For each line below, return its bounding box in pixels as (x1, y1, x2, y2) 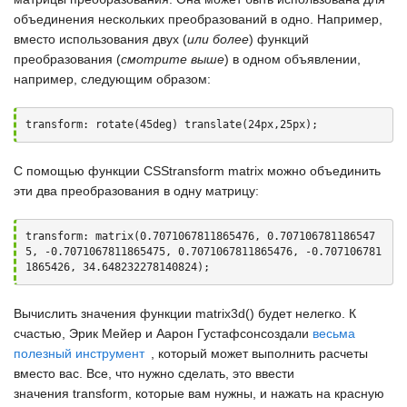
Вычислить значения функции (14, 306, 195, 321)
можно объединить (263, 164, 381, 178)
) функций (249, 32, 309, 46)
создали (261, 326, 313, 341)
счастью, (14, 326, 69, 341)
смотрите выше (121, 52, 224, 66)
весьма (313, 326, 355, 341)
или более (187, 32, 249, 46)
